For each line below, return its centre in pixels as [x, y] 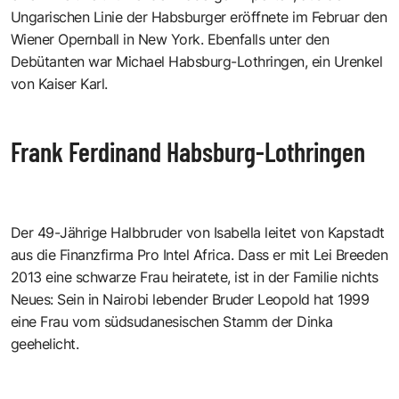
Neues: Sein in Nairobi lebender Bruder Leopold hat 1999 [190, 299]
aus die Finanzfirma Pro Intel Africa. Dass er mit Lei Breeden [199, 254]
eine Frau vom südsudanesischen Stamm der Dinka [172, 321]
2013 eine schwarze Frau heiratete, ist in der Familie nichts [195, 277]
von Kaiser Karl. [59, 83]
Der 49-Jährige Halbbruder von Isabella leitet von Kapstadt [198, 232]
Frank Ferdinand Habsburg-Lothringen [188, 151]
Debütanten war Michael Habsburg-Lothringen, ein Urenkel [197, 61]
